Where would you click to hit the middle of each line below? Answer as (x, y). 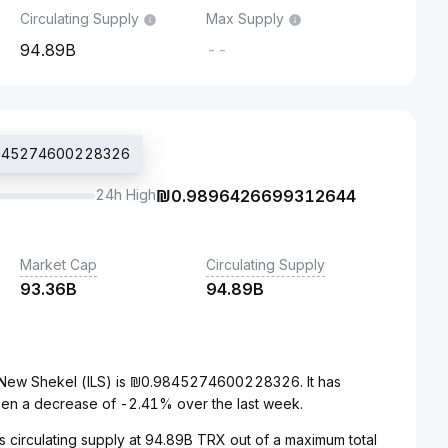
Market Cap (58, 264)
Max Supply (245, 18)
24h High (125, 194)
